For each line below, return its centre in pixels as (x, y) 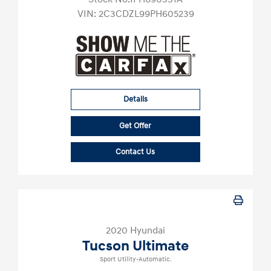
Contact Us (135, 152)
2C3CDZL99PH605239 (146, 14)
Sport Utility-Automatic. (135, 260)
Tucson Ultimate (135, 247)
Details (135, 100)
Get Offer (135, 126)
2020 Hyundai (135, 231)
